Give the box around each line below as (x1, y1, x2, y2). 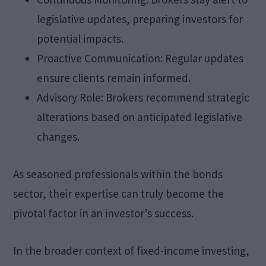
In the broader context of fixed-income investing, (13, 243, 250, 258)
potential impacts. (37, 31, 124, 46)
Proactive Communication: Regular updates (37, 50, 244, 65)
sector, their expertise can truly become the (13, 186, 224, 201)
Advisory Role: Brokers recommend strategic (37, 90, 250, 104)
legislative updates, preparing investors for (37, 11, 243, 26)
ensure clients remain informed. (37, 70, 191, 85)
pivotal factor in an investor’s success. (13, 205, 194, 220)
